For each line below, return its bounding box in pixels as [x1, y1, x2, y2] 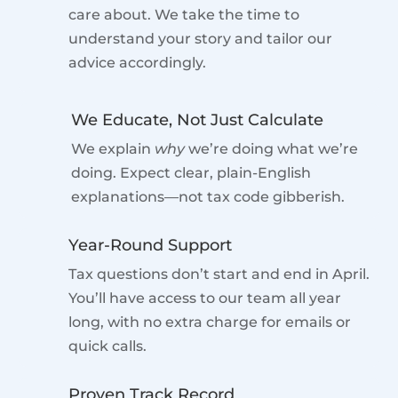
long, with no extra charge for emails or [68, 313, 351, 330]
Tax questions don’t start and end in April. [68, 265, 370, 283]
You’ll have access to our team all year [68, 289, 341, 306]
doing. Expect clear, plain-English [71, 163, 311, 181]
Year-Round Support [68, 235, 232, 255]
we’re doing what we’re [185, 139, 358, 157]
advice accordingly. [68, 53, 206, 71]
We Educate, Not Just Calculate [71, 109, 323, 130]
